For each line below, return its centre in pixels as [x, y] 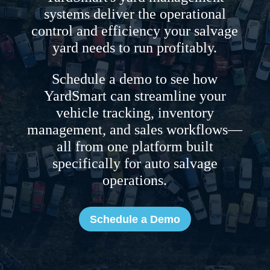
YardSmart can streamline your [135, 96]
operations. [135, 181]
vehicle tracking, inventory [135, 113]
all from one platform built [135, 147]
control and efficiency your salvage [135, 31]
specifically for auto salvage [135, 164]
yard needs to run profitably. [135, 48]
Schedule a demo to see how [135, 79]
